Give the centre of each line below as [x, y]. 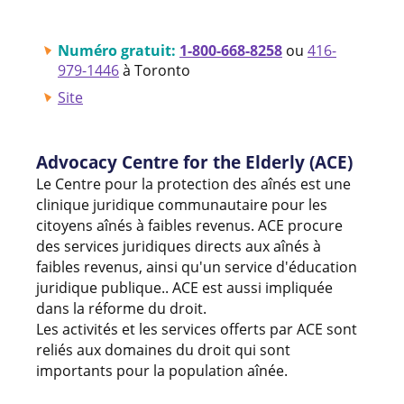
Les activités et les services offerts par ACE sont [197, 329]
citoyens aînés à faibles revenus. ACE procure [189, 225]
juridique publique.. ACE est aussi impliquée [184, 287]
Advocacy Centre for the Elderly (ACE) [194, 161]
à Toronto [155, 70]
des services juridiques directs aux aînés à [179, 246]
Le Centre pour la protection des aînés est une [193, 184]
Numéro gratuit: [119, 50]
